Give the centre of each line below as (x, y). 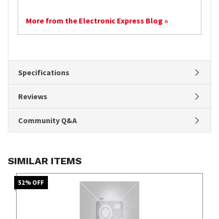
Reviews (33, 96)
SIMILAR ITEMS (45, 161)
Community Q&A (47, 120)
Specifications (44, 72)
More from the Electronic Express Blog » (97, 20)
